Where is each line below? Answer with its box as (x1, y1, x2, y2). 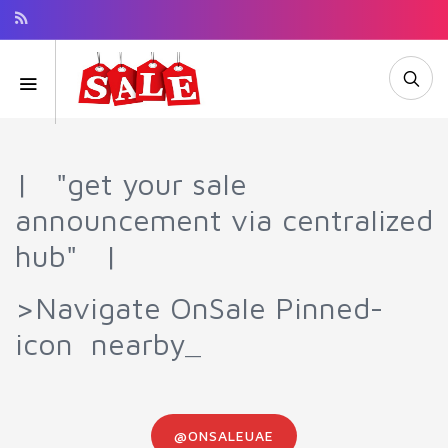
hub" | (15, 238, 127, 273)
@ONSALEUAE (174, 427, 274, 444)
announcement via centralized (15, 202, 433, 237)
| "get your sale (15, 166, 247, 201)
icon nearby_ (15, 326, 201, 361)
